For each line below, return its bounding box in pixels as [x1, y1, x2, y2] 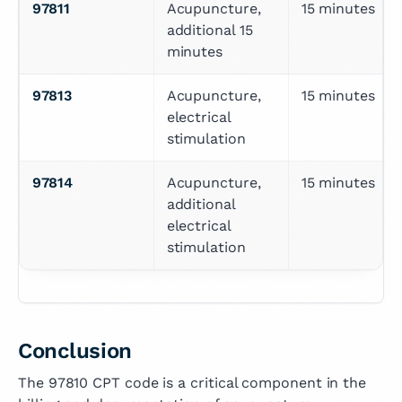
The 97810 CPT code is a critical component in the [18, 374, 367, 392]
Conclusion [18, 338, 132, 364]
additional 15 [166, 22, 253, 39]
